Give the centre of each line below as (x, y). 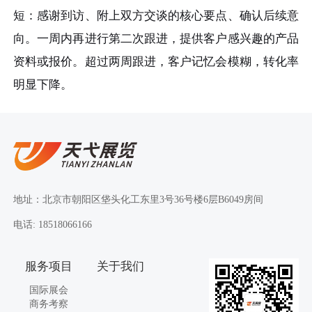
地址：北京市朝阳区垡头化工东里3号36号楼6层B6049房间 (139, 200)
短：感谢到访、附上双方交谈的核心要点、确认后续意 (156, 16)
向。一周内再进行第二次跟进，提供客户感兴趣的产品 (156, 39)
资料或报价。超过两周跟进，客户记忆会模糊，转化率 (156, 62)
